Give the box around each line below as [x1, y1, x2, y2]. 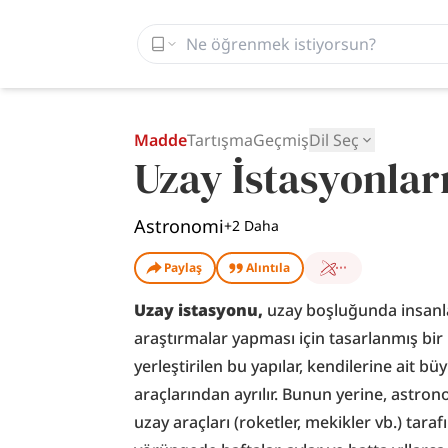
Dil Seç [309, 129, 360, 151]
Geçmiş [253, 129, 310, 151]
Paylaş [164, 259, 203, 276]
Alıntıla [246, 259, 291, 276]
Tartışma [187, 129, 254, 151]
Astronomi [134, 214, 225, 238]
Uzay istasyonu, [134, 299, 264, 321]
